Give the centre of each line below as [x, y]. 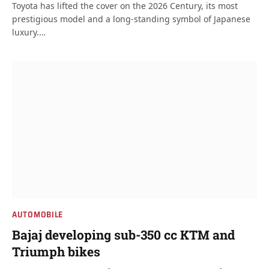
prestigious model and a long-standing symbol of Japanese [131, 19]
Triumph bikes [56, 251]
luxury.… [29, 32]
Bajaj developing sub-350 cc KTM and [123, 234]
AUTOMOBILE [38, 214]
